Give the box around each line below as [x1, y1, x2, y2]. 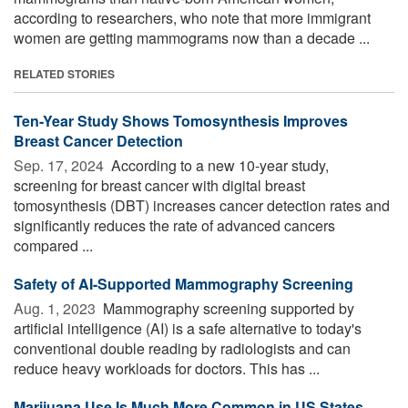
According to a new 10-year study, [107, 154, 329, 176]
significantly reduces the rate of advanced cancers [14, 214, 335, 236]
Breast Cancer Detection [14, 129, 183, 151]
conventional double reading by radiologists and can [14, 337, 351, 359]
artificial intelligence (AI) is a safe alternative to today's [14, 317, 362, 339]
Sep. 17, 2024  [14, 154, 107, 176]
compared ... [14, 234, 93, 256]
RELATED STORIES [14, 65, 115, 82]
